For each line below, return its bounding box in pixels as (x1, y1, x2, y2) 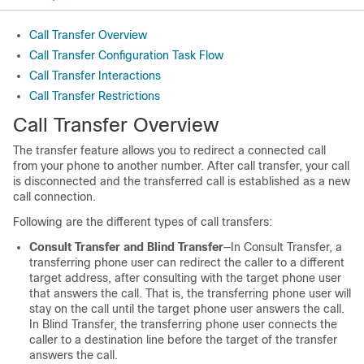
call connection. (13, 190, 96, 203)
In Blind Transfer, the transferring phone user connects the (29, 318, 337, 331)
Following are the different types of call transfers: (13, 215, 272, 228)
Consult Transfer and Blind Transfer (29, 240, 223, 253)
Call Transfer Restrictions (29, 89, 160, 102)
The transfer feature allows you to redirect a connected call (13, 144, 326, 157)
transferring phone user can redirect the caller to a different (29, 256, 344, 269)
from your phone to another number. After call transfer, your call (13, 159, 349, 172)
